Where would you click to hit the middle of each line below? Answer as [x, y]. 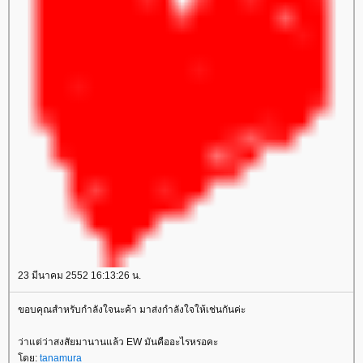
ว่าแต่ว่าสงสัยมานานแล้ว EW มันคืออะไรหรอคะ [118, 342]
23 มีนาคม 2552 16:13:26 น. [79, 275]
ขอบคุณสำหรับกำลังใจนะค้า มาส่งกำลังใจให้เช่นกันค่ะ [132, 310]
